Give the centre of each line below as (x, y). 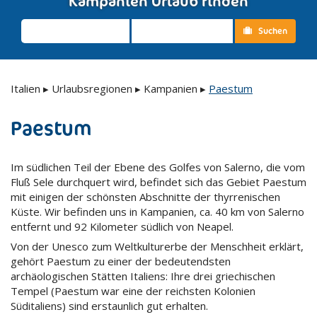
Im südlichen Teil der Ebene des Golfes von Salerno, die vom (158, 167)
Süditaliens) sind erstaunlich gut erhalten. (109, 306)
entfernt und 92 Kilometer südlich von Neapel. (122, 226)
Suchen (273, 30)
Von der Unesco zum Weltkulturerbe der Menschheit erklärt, (157, 246)
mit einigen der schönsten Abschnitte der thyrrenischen (145, 196)
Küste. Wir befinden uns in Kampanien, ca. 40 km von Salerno (157, 211)
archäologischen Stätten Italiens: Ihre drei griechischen (143, 276)
